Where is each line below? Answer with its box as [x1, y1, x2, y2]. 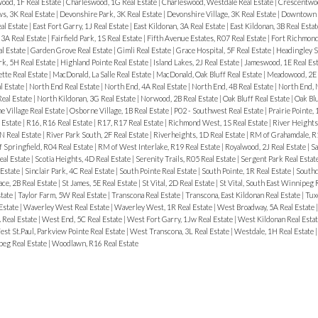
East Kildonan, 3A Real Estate [133, 21, 226, 31]
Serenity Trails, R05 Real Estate [135, 153, 237, 163]
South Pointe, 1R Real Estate [201, 165, 292, 175]
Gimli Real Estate [116, 45, 172, 55]
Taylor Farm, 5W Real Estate [17, 190, 108, 199]
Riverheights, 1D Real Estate [153, 129, 246, 139]
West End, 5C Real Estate [41, 214, 124, 224]
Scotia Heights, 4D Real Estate [34, 153, 132, 163]
